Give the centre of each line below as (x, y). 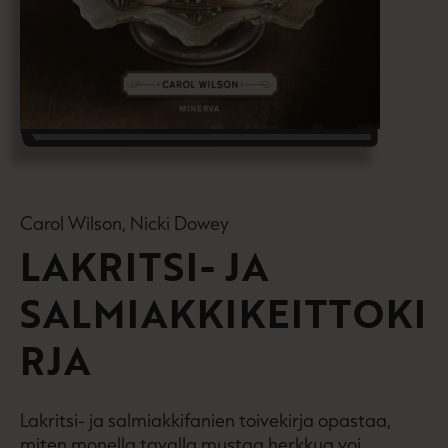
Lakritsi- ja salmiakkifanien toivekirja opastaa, (205, 419)
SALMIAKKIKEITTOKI (223, 312)
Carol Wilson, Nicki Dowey (124, 222)
